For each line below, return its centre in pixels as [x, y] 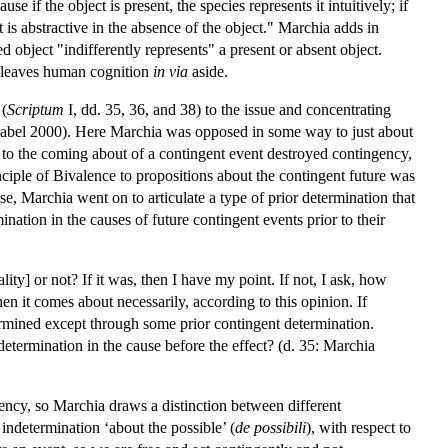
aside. [208, 71]
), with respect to [358, 427]
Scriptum [35, 109]
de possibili [270, 427]
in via [170, 71]
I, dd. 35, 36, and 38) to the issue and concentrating [227, 109]
